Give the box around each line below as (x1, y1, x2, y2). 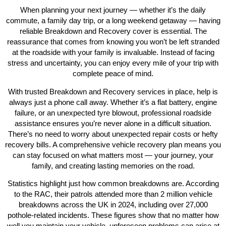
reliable (19, 27, 45, 36)
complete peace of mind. (73, 69, 153, 78)
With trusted (8, 87, 49, 96)
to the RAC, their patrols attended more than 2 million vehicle (14, 190, 212, 199)
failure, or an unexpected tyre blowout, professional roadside (15, 108, 211, 117)
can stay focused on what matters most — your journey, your (13, 150, 213, 159)
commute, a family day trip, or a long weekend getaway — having (6, 16, 220, 25)
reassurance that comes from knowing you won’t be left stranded (7, 37, 219, 46)
